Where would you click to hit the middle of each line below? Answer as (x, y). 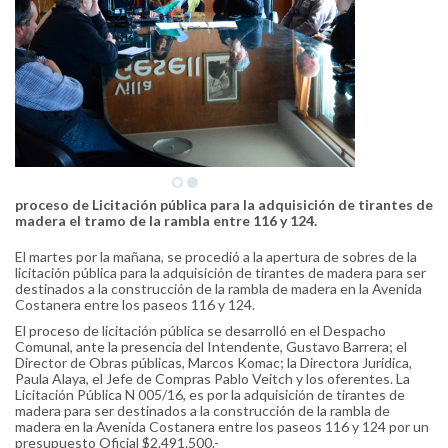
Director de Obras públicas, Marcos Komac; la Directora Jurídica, (213, 362)
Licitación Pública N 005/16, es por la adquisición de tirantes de (210, 394)
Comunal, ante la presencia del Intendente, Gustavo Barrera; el (211, 346)
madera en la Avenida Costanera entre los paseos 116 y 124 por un (222, 426)
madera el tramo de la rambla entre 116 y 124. (166, 220)
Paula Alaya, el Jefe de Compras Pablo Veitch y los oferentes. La (212, 378)
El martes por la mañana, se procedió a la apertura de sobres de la (216, 256)
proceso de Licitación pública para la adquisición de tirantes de (224, 204)
